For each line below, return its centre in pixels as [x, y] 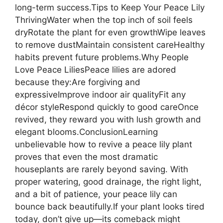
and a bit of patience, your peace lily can [96, 194]
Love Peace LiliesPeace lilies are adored [96, 69]
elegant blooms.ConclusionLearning [86, 132]
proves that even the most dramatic [86, 157]
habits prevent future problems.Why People [102, 57]
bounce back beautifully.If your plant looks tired [110, 206]
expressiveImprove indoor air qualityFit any [100, 94]
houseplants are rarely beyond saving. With [102, 169]
